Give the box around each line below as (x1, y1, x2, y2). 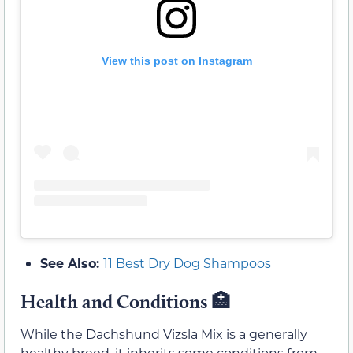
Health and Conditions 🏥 (20, 290, 230, 314)
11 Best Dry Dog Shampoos (103, 255, 271, 272)
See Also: (40, 255, 103, 272)
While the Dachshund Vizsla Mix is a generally (20, 325, 307, 343)
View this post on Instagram (101, 54, 252, 68)
